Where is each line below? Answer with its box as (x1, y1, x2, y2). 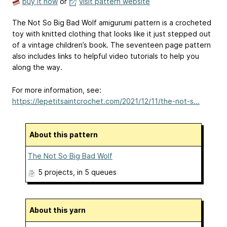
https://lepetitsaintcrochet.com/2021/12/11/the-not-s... (12, 97, 200, 106)
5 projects (38, 168, 73, 177)
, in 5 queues (73, 168, 117, 177)
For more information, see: (12, 86, 101, 95)
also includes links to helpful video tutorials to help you (12, 52, 199, 61)
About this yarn (34, 206, 86, 215)
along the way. (12, 63, 62, 72)
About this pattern (34, 130, 98, 139)
